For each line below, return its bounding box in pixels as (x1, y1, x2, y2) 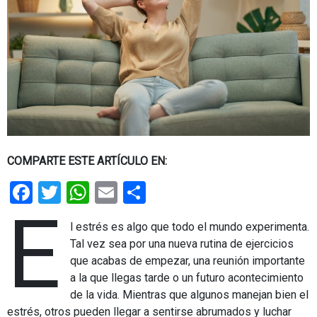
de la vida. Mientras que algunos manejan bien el (70, 287, 309, 301)
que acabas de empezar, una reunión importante (70, 253, 306, 267)
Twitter (61, 178, 130, 206)
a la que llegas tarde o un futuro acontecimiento (70, 270, 304, 284)
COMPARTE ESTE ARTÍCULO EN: (7, 154, 167, 168)
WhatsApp (89, 178, 191, 206)
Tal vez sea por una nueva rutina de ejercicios (70, 236, 294, 250)
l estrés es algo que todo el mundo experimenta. (70, 219, 310, 234)
